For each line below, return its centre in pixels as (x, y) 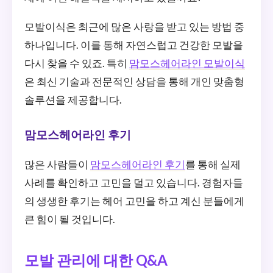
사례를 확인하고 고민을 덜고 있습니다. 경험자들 (134, 183)
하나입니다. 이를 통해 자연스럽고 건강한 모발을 (134, 45)
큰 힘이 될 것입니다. (70, 219)
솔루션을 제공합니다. (73, 100)
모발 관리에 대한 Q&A (96, 260)
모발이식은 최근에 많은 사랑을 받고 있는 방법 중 (134, 27)
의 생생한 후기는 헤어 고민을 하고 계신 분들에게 (134, 201)
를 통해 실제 (213, 165)
